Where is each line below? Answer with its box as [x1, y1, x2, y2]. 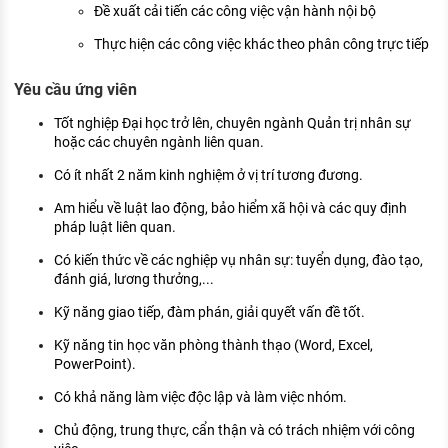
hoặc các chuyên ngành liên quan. [54, 134, 264, 151]
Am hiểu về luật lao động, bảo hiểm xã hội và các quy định [54, 200, 407, 217]
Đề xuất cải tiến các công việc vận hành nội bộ [94, 3, 376, 20]
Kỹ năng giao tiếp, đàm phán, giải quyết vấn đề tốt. [54, 304, 365, 321]
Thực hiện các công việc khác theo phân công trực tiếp [94, 36, 429, 53]
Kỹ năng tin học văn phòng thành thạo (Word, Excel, [54, 337, 373, 354]
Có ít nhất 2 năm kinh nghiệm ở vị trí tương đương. [54, 167, 363, 184]
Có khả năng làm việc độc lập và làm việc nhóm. [54, 389, 347, 406]
